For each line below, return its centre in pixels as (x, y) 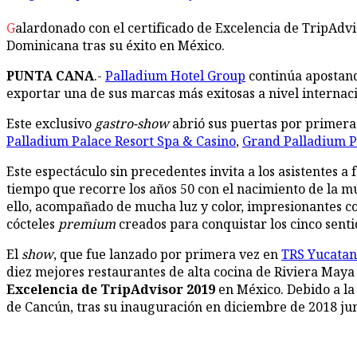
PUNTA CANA (50, 76)
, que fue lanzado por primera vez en (167, 255)
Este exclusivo (51, 124)
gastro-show (132, 124)
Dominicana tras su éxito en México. (116, 46)
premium (87, 224)
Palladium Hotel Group (175, 76)
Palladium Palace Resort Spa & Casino (121, 141)
